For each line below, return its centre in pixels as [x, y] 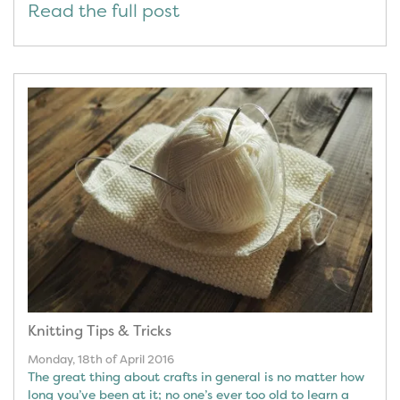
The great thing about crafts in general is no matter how [196, 376]
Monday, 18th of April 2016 [101, 359]
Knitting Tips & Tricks [100, 330]
